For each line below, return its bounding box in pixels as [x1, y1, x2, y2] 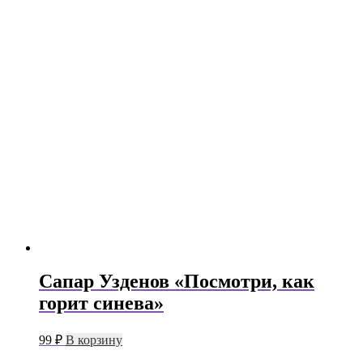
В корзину [66, 333, 122, 348]
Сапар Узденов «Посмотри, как [39, 271, 314, 293]
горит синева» [39, 293, 164, 314]
